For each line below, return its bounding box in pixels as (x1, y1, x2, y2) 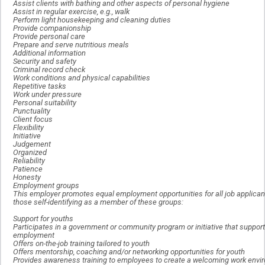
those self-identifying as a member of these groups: (13, 198, 183, 207)
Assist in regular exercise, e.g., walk (13, 7, 130, 17)
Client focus (13, 115, 53, 124)
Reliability (13, 156, 45, 166)
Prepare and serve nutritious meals (13, 40, 129, 50)
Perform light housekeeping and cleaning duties (13, 15, 171, 25)
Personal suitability (13, 98, 76, 108)
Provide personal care (13, 32, 85, 41)
